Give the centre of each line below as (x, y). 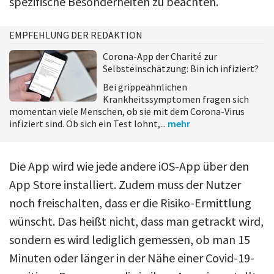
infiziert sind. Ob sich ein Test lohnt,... (88, 124)
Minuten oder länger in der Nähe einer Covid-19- (132, 258)
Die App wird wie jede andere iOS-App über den (129, 166)
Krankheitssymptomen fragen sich (176, 99)
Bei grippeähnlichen (145, 87)
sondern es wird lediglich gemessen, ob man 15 (130, 240)
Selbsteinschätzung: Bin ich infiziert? (181, 69)
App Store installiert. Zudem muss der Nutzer (125, 185)
